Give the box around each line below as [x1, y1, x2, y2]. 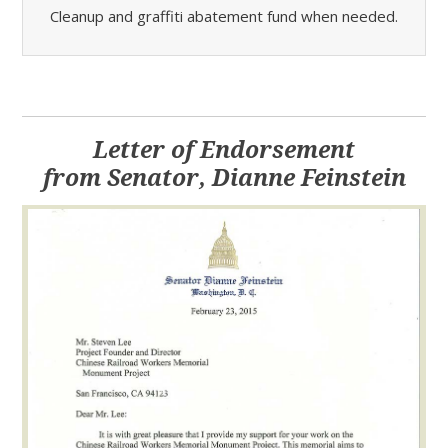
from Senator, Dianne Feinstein [42, 165, 406, 193]
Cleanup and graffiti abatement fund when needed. [50, 6, 398, 27]
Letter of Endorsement [93, 137, 355, 165]
